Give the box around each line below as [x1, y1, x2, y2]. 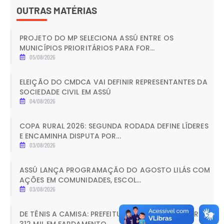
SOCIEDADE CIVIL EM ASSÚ [19, 86, 111, 97]
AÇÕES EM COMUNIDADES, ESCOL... [19, 174, 141, 185]
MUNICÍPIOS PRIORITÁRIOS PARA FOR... [19, 42, 155, 53]
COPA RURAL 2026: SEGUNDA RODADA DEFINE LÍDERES [19, 120, 208, 131]
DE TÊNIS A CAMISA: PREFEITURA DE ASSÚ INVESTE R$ [19, 208, 203, 219]
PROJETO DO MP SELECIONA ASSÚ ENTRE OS [19, 32, 173, 43]
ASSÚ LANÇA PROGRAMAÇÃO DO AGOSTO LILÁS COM [19, 164, 210, 175]
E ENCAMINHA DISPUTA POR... [19, 130, 121, 141]
